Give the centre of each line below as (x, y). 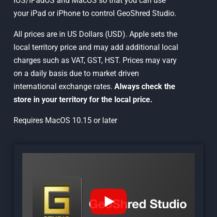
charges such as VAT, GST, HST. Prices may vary (95, 60)
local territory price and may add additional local (96, 47)
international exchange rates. (64, 86)
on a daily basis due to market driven (76, 73)
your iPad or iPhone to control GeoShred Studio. (95, 13)
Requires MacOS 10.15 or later (65, 120)
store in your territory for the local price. (83, 100)
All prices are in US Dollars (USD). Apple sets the (95, 34)
